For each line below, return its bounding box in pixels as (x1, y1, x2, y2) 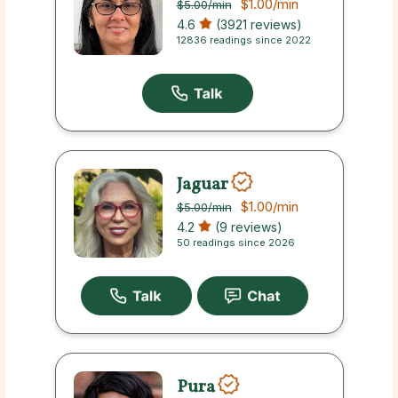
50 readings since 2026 (176, 236, 295, 250)
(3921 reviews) (211, 17, 302, 33)
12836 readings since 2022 (176, 34, 311, 47)
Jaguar (176, 171, 228, 197)
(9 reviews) (211, 219, 283, 235)
